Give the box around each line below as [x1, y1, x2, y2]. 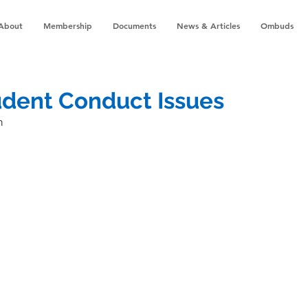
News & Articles [177, 20, 240, 31]
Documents [113, 20, 156, 31]
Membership [43, 20, 92, 31]
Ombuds [261, 20, 294, 31]
